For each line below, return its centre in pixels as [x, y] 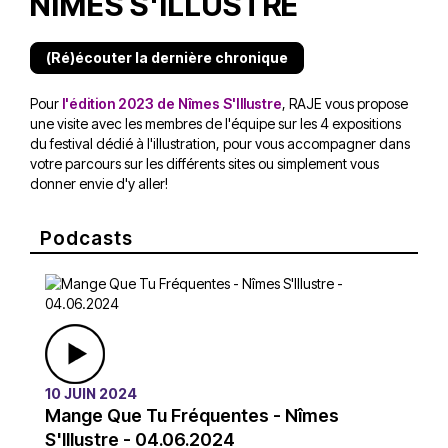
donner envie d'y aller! [99, 183]
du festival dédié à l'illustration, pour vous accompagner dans [220, 143]
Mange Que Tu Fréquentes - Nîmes [192, 415]
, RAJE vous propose [345, 103]
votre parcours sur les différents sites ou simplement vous [204, 163]
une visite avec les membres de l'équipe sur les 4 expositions [215, 123]
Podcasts [86, 238]
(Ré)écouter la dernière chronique [167, 57]
